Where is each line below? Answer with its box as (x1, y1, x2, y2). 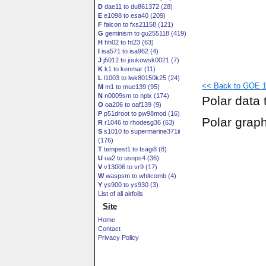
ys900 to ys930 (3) (102, 181, 159, 188)
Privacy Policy (98, 234, 139, 241)
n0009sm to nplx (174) (103, 92, 169, 99)
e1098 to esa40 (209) (102, 12, 166, 19)
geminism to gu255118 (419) (103, 30, 186, 37)
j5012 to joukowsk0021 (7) (102, 56, 179, 64)
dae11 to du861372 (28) (103, 3, 173, 10)
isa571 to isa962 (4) (100, 47, 159, 55)
